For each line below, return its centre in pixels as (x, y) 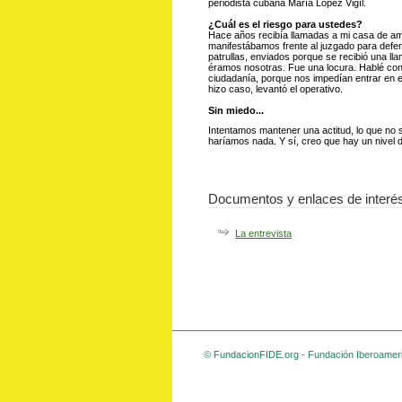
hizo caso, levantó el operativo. (275, 89)
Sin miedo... (236, 110)
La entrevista (263, 233)
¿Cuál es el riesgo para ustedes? (285, 24)
